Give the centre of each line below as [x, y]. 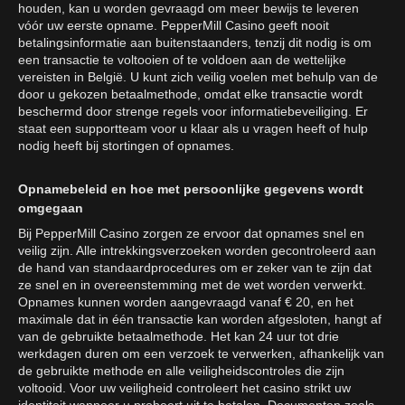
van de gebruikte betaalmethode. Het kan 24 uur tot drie [179, 336]
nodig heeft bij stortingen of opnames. [126, 146]
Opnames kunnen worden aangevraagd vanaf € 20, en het [186, 302]
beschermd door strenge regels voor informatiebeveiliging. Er [193, 111]
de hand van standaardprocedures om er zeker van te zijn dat [195, 268]
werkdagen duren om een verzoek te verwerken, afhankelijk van [201, 353]
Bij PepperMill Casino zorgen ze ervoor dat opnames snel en [191, 233]
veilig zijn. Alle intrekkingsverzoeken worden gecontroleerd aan [197, 250]
